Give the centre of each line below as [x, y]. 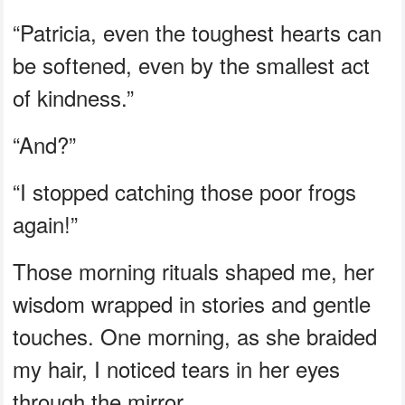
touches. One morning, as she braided [195, 335]
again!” [46, 223]
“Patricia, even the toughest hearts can [198, 32]
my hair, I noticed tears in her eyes [177, 368]
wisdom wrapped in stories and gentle [192, 303]
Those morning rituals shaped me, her [194, 270]
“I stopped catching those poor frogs [185, 191]
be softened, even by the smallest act [192, 64]
